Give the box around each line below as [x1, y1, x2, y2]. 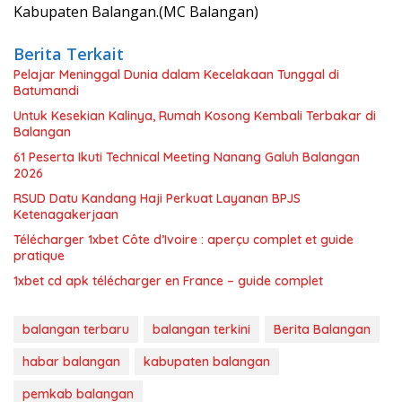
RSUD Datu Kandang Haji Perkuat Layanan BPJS [13, 189, 301, 206]
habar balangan [22, 353, 120, 370]
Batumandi [13, 82, 79, 99]
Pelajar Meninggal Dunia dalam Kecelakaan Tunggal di [13, 66, 339, 83]
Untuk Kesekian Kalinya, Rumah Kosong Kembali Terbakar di [13, 107, 376, 124]
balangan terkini [153, 320, 250, 337]
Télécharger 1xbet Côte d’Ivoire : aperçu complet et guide [13, 231, 354, 248]
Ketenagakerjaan [13, 205, 118, 223]
